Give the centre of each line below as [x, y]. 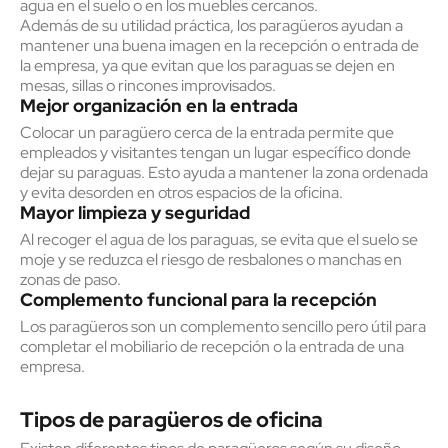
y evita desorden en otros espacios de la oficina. [181, 192]
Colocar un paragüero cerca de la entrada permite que [207, 132]
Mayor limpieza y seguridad [135, 212]
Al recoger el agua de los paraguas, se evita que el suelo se [219, 239]
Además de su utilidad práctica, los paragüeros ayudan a [211, 25]
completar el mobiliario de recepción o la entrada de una [212, 346]
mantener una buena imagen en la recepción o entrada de [219, 45]
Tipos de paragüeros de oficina [171, 419]
